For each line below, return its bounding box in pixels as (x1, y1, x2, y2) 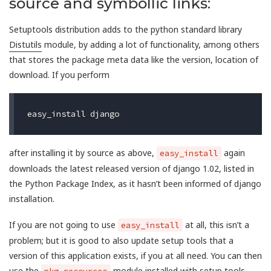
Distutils (9, 39, 42, 51)
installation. (9, 193, 54, 204)
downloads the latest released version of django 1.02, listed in (9, 163, 254, 174)
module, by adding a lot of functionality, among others (42, 39, 260, 51)
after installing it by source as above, (9, 147, 157, 158)
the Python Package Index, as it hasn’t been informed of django (9, 178, 261, 189)
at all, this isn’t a (182, 218, 249, 230)
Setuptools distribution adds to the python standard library (9, 24, 242, 36)
